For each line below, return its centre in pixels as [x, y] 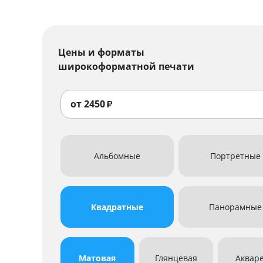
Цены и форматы [101, 52]
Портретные [235, 156]
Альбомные [117, 156]
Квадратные [117, 207]
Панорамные [235, 207]
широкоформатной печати [126, 66]
